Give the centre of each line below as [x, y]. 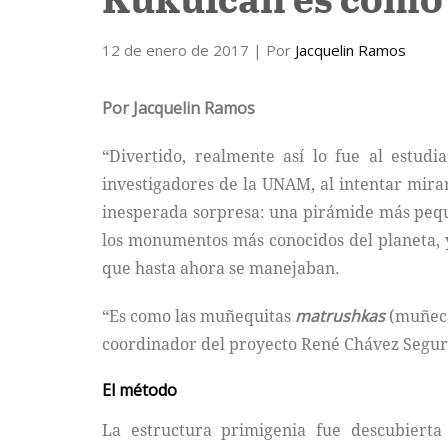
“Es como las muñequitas [198, 316]
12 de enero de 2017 [177, 50]
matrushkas [340, 316]
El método [139, 390]
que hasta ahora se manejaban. [221, 268]
